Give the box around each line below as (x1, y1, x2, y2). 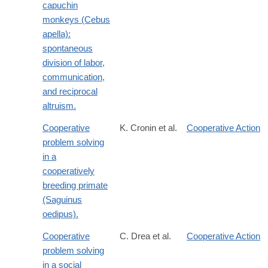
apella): (42, 29, 71, 39)
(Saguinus (42, 194, 82, 205)
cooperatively (42, 166, 95, 176)
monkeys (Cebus (42, 14, 110, 25)
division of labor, (42, 57, 105, 68)
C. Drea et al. (120, 231, 171, 242)
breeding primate (42, 180, 108, 191)
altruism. (42, 100, 76, 111)
